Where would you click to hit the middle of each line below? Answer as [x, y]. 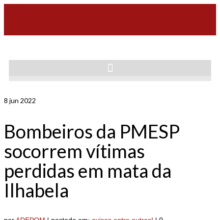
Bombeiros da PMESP [92, 131]
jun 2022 [22, 100]
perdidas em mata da [88, 170]
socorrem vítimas [74, 151]
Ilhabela [36, 190]
